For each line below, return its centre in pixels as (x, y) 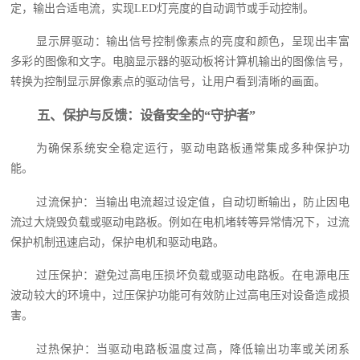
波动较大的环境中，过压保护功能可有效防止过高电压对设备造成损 (180, 296)
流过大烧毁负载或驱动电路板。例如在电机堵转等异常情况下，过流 (180, 222)
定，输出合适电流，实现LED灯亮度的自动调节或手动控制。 (163, 8)
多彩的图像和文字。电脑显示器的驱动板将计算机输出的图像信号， (180, 62)
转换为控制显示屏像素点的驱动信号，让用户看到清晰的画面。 (168, 82)
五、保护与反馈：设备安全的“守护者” (147, 115)
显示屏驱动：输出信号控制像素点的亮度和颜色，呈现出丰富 (193, 42)
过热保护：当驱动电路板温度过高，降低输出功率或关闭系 (193, 349)
